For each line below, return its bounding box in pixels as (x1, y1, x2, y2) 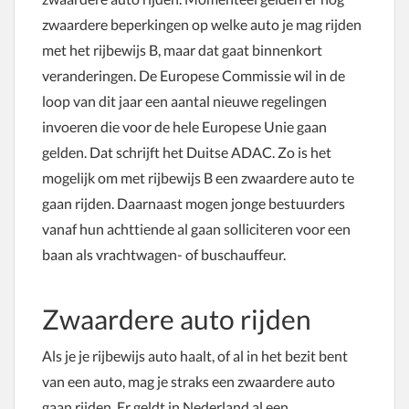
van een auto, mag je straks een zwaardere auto (42, 372, 335, 390)
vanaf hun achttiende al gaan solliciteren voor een (42, 220, 351, 237)
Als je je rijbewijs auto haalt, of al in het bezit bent (42, 347, 348, 364)
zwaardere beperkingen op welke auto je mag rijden (42, 16, 362, 33)
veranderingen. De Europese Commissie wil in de (42, 67, 345, 84)
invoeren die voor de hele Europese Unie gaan (42, 118, 327, 135)
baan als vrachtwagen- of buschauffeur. (42, 246, 286, 263)
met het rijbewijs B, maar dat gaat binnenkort (42, 41, 322, 58)
